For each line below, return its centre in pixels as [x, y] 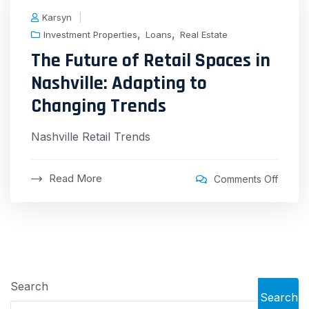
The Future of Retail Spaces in [151, 60]
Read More [76, 178]
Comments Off [246, 179]
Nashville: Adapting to [119, 83]
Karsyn [57, 17]
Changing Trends [99, 106]
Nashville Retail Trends [91, 136]
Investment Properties [90, 34]
